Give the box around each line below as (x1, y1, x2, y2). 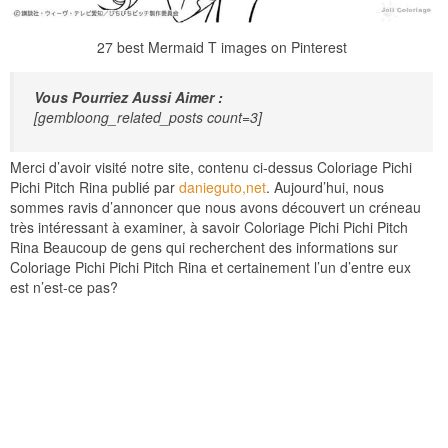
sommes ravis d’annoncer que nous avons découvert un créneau (10, 197, 421, 217)
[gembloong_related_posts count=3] (34, 107, 262, 127)
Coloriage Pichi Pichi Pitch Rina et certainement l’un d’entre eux (10, 257, 411, 277)
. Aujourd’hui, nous (266, 177, 384, 197)
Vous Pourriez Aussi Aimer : (34, 87, 223, 107)
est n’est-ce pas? (10, 277, 118, 297)
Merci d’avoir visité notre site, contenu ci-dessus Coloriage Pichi (10, 157, 412, 177)
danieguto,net (179, 177, 266, 197)
